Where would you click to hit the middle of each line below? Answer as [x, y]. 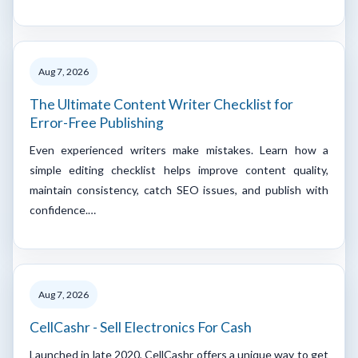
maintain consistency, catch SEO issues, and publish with [179, 189]
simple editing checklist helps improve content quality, [179, 169]
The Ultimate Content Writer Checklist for [161, 104]
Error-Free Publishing [97, 122]
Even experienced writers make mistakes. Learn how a [179, 149]
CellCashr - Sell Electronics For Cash [141, 327]
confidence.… [63, 209]
